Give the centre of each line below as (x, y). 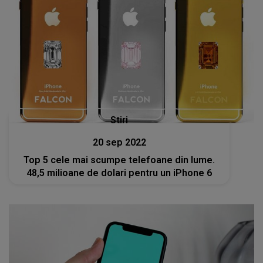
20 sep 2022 (119, 142)
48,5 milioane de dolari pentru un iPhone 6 (119, 173)
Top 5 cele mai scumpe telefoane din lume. (119, 160)
